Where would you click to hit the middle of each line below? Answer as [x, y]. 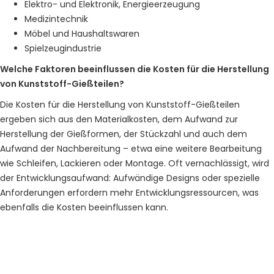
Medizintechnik [56, 19]
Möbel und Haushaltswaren [82, 34]
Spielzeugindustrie [63, 48]
